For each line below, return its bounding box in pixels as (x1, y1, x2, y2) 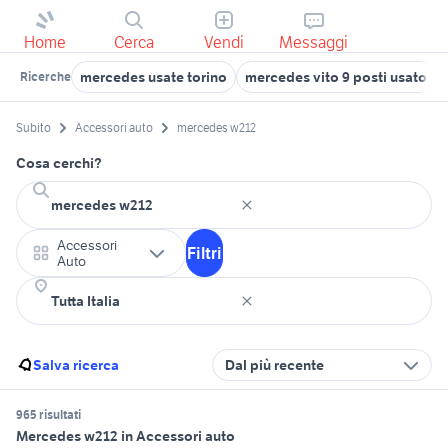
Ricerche (20, 69, 71, 84)
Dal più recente (225, 356, 324, 375)
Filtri (187, 243, 222, 264)
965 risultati (16, 407, 81, 423)
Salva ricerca (33, 356, 119, 375)
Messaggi (279, 32, 349, 52)
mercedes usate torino (80, 68, 227, 86)
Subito (16, 120, 51, 136)
